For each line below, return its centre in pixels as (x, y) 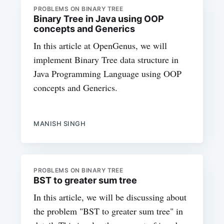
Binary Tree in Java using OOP (99, 19)
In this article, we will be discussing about (110, 197)
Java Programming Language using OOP (108, 74)
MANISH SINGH (60, 124)
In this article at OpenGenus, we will (100, 46)
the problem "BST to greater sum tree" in (108, 211)
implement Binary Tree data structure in (106, 60)
